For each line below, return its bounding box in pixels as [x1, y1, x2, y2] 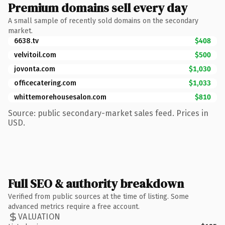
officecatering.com [14, 78, 76, 87]
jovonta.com [14, 64, 55, 73]
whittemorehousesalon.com [14, 92, 106, 101]
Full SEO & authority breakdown [8, 175, 184, 192]
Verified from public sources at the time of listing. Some [8, 192, 189, 201]
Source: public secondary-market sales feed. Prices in [8, 108, 208, 118]
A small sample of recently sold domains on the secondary [8, 16, 198, 25]
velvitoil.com [14, 50, 56, 59]
